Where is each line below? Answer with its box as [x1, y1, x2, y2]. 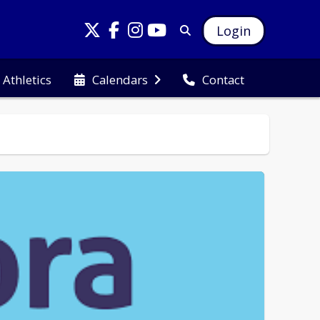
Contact [202, 71, 245, 88]
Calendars [91, 71, 148, 88]
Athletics [3, 71, 52, 88]
